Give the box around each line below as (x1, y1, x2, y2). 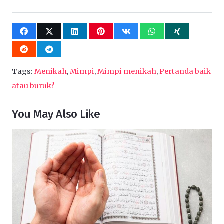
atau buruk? (12, 81, 54, 90)
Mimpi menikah (97, 67, 156, 76)
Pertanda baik (159, 67, 211, 76)
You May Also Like (12, 107, 100, 121)
